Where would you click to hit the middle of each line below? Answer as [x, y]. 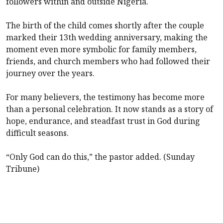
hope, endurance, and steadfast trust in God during [103, 121]
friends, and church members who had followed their [108, 61]
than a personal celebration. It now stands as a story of [110, 109]
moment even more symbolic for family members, [101, 49]
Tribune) [23, 168]
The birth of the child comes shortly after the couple [105, 25]
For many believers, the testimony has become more [105, 97]
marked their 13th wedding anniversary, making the [107, 37]
